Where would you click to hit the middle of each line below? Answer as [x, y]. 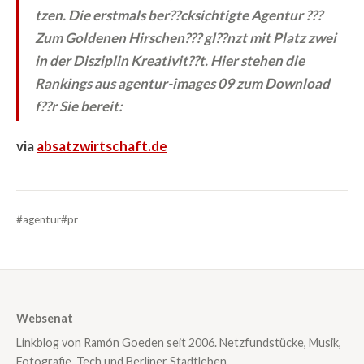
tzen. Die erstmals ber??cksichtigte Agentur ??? [179, 15]
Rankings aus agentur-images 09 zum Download [182, 83]
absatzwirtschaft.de [102, 146]
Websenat [45, 318]
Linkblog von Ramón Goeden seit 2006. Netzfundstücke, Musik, [179, 342]
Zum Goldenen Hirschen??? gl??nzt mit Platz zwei [186, 37]
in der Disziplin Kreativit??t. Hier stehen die [170, 60]
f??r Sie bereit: [79, 106]
